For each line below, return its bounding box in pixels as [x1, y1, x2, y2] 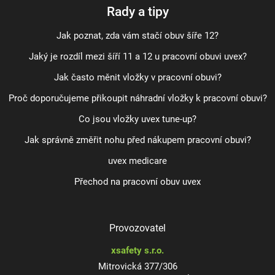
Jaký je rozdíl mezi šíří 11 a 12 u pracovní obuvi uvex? [28, 52, 247, 63]
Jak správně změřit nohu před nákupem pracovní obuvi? [24, 135, 251, 146]
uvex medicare [108, 156, 167, 167]
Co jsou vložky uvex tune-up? [79, 114, 196, 125]
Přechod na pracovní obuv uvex [74, 177, 201, 188]
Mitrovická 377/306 [98, 261, 177, 273]
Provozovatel [109, 222, 166, 234]
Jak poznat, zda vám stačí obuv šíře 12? [56, 31, 219, 42]
